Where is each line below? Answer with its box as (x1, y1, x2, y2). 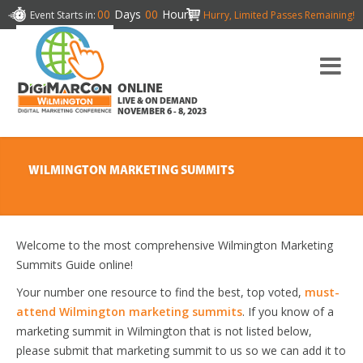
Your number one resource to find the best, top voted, (16, 284, 305, 300)
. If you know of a (242, 304, 334, 319)
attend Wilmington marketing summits (16, 304, 242, 319)
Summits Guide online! (16, 257, 133, 272)
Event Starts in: (30, 8, 96, 22)
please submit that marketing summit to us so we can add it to (16, 343, 346, 358)
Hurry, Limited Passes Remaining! (199, 8, 355, 22)
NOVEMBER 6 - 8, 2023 (117, 108, 207, 117)
